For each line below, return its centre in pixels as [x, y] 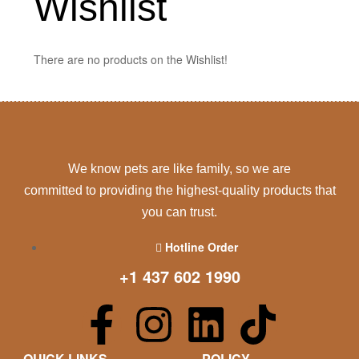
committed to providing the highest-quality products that [179, 190]
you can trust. [179, 212]
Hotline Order [201, 246]
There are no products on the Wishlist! [131, 59]
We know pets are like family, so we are [179, 168]
